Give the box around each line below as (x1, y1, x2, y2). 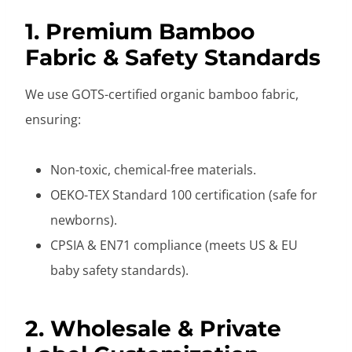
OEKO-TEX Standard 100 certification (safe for (50, 185, 317, 203)
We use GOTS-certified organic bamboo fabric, (25, 85, 299, 103)
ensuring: (25, 110, 81, 128)
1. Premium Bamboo (25, 17, 255, 45)
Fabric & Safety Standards (25, 43, 321, 71)
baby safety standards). (50, 261, 189, 279)
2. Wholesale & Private (25, 314, 281, 342)
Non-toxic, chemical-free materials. (50, 160, 256, 178)
